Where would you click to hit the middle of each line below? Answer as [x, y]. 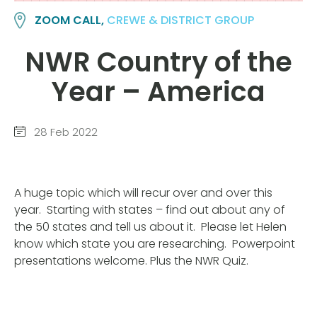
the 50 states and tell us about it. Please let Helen [150, 226]
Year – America [158, 91]
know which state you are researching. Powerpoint [155, 243]
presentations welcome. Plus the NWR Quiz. [131, 260]
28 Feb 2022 [64, 132]
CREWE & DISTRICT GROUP [181, 21]
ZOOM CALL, [71, 21]
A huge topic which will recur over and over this [143, 192]
